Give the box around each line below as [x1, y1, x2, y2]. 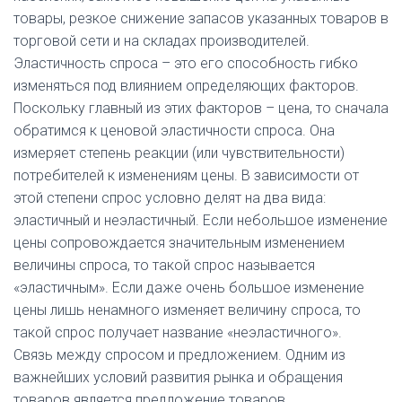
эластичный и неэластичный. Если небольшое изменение [13, 212, 388, 229]
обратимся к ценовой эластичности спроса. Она [13, 122, 335, 139]
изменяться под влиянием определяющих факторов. [13, 77, 359, 94]
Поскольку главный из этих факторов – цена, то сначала [13, 100, 389, 117]
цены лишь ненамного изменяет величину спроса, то [13, 301, 361, 319]
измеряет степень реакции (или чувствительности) [13, 144, 345, 162]
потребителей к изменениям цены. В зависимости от [13, 167, 359, 184]
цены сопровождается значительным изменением [13, 234, 345, 251]
